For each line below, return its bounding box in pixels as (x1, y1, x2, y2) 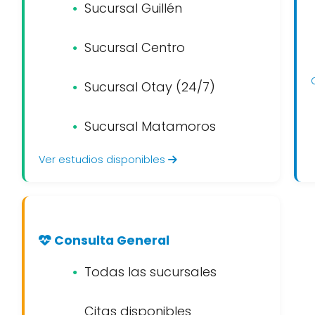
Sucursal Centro (84, 39, 185, 56)
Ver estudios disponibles (39, 153, 168, 167)
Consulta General (51, 232, 169, 249)
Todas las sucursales (84, 263, 217, 281)
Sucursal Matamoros (84, 117, 216, 135)
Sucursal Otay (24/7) (84, 78, 215, 96)
